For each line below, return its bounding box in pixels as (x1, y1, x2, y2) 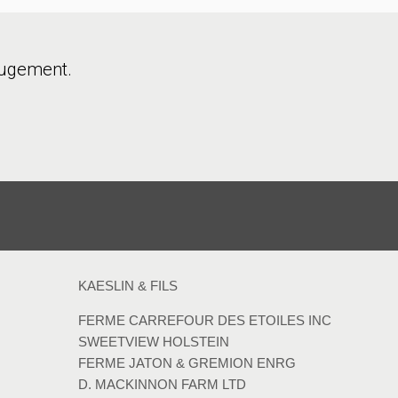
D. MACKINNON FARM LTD (77, 376, 246, 392)
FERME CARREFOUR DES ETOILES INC (77, 312, 331, 328)
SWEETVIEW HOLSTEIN (77, 333, 229, 349)
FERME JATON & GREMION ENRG (77, 354, 296, 370)
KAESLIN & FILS (77, 277, 178, 293)
